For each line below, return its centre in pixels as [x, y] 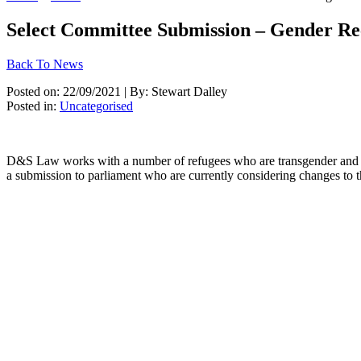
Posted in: [33, 106]
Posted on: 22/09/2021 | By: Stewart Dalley [117, 91]
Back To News [45, 64]
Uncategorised [96, 106]
